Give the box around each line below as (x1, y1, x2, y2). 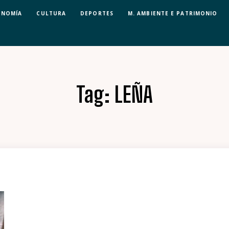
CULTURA (36, 9, 66, 17)
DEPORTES (80, 9, 113, 17)
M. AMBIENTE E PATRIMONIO (127, 9, 218, 17)
